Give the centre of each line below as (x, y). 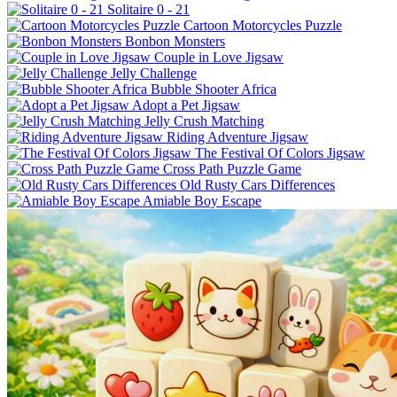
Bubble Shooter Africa (214, 89)
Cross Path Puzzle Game (232, 168)
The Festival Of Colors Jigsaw (280, 152)
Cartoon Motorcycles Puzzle (263, 25)
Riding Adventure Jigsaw (237, 136)
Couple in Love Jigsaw (219, 57)
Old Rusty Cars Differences (257, 184)
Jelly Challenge (154, 73)
